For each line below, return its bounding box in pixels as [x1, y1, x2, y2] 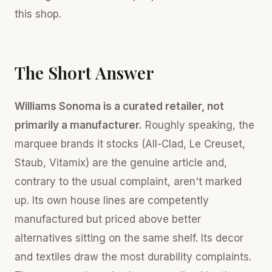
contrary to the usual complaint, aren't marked [15, 175, 242, 188]
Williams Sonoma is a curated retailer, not [15, 100, 224, 112]
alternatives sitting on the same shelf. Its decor [15, 231, 243, 244]
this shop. [15, 7, 61, 20]
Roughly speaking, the [142, 118, 254, 131]
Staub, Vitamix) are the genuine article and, [15, 156, 227, 169]
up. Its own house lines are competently [15, 194, 209, 206]
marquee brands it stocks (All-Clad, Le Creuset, [15, 137, 245, 150]
